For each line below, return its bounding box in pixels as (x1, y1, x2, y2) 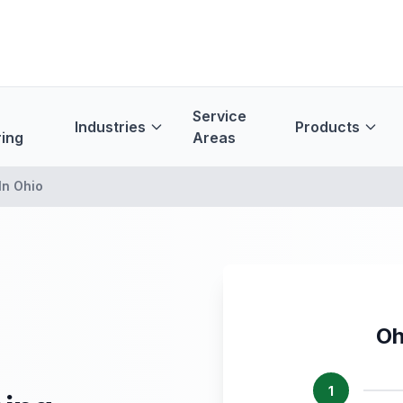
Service (192, 107, 246, 125)
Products (295, 118, 361, 136)
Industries (74, 118, 146, 136)
